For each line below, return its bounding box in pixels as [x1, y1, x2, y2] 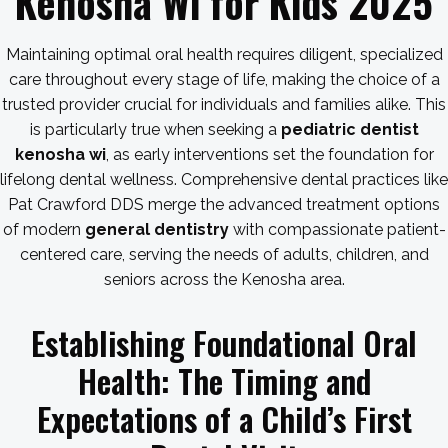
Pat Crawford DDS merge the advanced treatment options [8, 195, 440, 214]
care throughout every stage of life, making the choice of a [8, 70, 440, 89]
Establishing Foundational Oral [31, 319, 417, 366]
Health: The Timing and [77, 357, 371, 404]
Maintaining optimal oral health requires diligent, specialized [5, 45, 443, 64]
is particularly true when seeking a [29, 120, 281, 139]
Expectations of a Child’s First [36, 395, 412, 442]
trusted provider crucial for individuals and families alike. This [2, 95, 446, 114]
